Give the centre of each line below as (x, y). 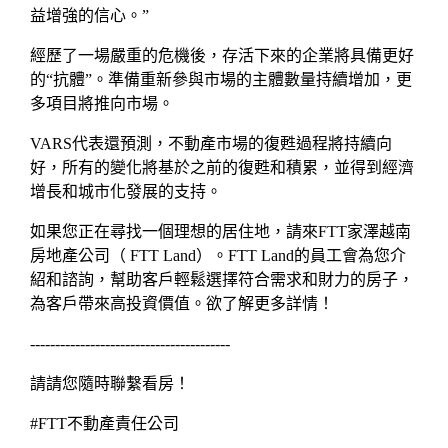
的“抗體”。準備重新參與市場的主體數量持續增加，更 (221, 80)
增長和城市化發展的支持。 (126, 192)
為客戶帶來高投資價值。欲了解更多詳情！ (184, 304)
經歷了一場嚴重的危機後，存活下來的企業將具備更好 (222, 56)
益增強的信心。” (89, 16)
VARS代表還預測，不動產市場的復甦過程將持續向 (211, 144)
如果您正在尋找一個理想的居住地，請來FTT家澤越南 (220, 232)
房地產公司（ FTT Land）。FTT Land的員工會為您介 (218, 256)
